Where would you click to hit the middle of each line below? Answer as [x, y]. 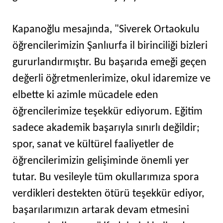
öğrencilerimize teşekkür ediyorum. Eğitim [108, 112]
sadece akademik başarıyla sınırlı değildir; [106, 128]
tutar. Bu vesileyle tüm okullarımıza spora [106, 178]
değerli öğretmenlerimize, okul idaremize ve [111, 79]
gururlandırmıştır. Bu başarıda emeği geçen [110, 63]
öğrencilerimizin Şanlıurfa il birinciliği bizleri [110, 46]
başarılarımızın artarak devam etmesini [101, 211]
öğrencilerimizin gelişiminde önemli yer [101, 161]
